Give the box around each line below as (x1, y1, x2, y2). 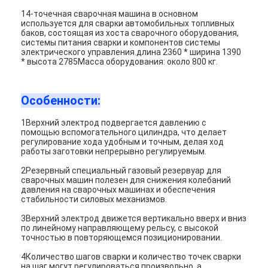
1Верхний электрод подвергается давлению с (21, 117, 207, 127)
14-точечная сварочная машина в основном (21, 8, 199, 19)
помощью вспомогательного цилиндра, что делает (21, 127, 227, 137)
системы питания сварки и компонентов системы (21, 37, 221, 47)
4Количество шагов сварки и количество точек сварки (21, 251, 242, 261)
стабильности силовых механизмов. (21, 194, 167, 204)
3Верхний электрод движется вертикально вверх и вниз (21, 213, 247, 223)
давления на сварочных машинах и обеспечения (21, 184, 216, 194)
